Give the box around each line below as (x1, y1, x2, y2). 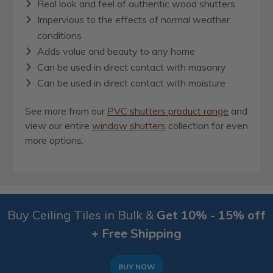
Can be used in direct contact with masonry (37, 61, 226, 74)
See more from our (25, 105, 107, 118)
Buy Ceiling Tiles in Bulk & (7, 207, 157, 223)
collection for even (166, 119, 248, 132)
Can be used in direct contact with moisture (37, 77, 225, 90)
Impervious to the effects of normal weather (37, 13, 230, 26)
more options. (25, 134, 83, 147)
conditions (37, 29, 82, 42)
